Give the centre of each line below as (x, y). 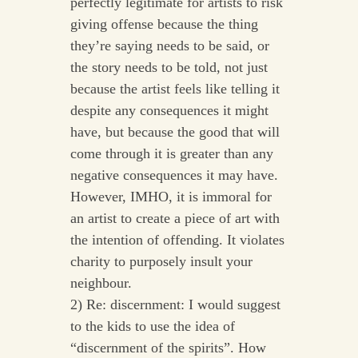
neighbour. (101, 283)
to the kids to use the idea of (152, 326)
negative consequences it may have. (174, 175)
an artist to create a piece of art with (175, 219)
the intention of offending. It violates (177, 240)
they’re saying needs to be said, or (169, 46)
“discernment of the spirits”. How (168, 348)
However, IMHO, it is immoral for (171, 197)
